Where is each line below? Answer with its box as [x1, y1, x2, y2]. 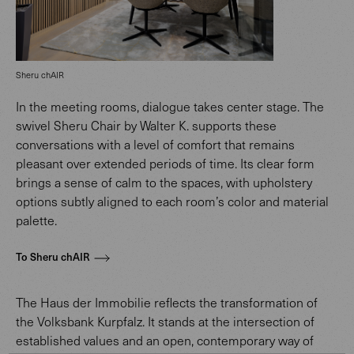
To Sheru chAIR [16, 249, 89, 264]
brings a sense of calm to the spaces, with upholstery [16, 173, 312, 190]
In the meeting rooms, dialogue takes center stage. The [16, 97, 324, 115]
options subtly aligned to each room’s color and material [16, 192, 329, 209]
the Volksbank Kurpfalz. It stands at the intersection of [16, 312, 314, 330]
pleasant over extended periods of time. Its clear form [16, 154, 314, 171]
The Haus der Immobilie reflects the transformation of [16, 293, 318, 311]
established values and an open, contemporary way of [16, 331, 314, 348]
